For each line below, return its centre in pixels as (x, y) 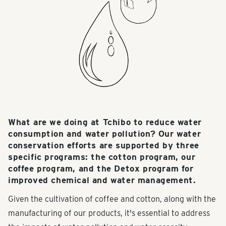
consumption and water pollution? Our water (105, 134)
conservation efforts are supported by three (104, 146)
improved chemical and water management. (102, 180)
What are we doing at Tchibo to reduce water (105, 122)
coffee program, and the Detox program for (101, 169)
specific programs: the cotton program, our (102, 157)
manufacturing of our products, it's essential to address (109, 213)
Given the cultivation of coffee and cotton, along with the (112, 199)
